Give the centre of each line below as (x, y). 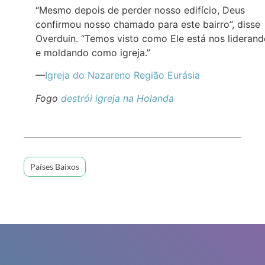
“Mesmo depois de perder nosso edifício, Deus (140, 10)
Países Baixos (55, 167)
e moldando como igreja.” (93, 52)
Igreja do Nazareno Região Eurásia (122, 75)
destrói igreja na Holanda (117, 98)
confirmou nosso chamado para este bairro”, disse (148, 24)
